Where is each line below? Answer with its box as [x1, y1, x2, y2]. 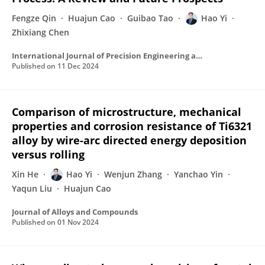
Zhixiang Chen [12, 27, 69, 38]
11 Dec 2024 [57, 61, 99, 71]
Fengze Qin [12, 12, 56, 24]
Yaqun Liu [12, 183, 52, 194]
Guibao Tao [127, 12, 173, 24]
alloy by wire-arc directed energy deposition [12, 133, 247, 147]
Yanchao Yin [174, 169, 223, 180]
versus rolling [12, 147, 85, 161]
